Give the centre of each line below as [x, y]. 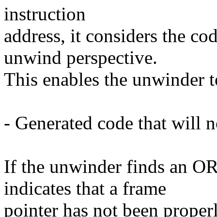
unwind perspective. [81, 58]
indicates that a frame [85, 188]
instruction [45, 14]
